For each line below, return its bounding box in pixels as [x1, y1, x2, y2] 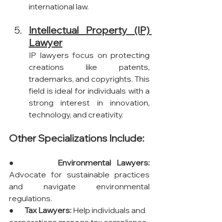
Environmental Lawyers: [57, 157, 150, 167]
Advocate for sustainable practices [9, 169, 150, 179]
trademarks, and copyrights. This [29, 73, 150, 84]
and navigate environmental [9, 181, 150, 191]
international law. [29, 1, 89, 11]
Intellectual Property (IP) [29, 23, 150, 36]
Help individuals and [71, 205, 147, 215]
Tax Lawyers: [24, 205, 71, 215]
